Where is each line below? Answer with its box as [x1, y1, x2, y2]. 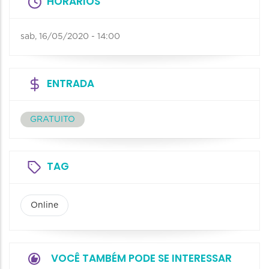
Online [31, 201, 58, 210]
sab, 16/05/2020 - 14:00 [20, 32, 120, 41]
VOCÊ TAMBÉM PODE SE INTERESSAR [51, 250, 232, 265]
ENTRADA [47, 76, 94, 91]
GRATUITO [30, 115, 75, 124]
